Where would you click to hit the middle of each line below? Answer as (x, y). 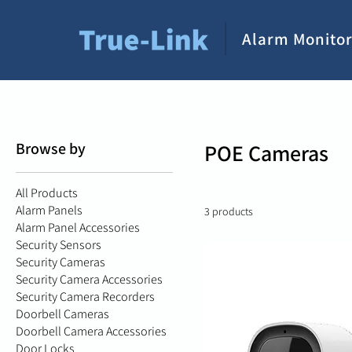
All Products (47, 193)
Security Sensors (59, 245)
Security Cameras (60, 262)
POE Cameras (266, 153)
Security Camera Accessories (89, 280)
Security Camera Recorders (85, 297)
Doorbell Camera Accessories (91, 332)
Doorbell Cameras (62, 314)
